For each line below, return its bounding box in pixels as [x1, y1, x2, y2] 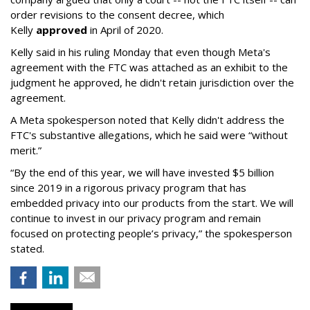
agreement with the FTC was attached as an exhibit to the [10, 60, 288, 75]
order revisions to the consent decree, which [10, 8, 224, 22]
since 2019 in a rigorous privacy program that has [10, 181, 246, 195]
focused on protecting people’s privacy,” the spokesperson [10, 226, 292, 241]
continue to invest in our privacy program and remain [10, 211, 261, 226]
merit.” [10, 143, 42, 158]
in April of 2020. [87, 23, 163, 37]
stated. [10, 241, 47, 256]
